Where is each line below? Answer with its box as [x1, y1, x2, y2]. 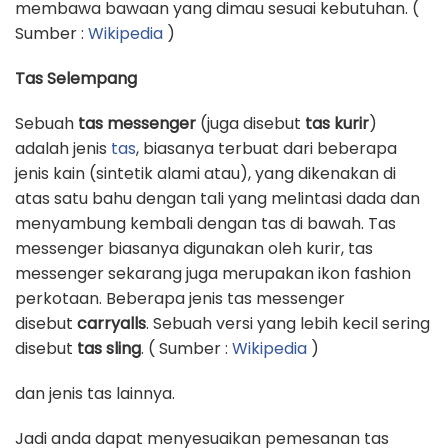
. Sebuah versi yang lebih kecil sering [146, 312, 430, 335]
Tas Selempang [15, 67, 137, 90]
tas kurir [305, 112, 369, 135]
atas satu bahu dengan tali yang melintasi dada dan [15, 187, 420, 210]
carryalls [77, 312, 146, 335]
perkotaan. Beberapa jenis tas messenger [15, 287, 345, 310]
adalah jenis [15, 137, 111, 160]
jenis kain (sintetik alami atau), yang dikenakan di [15, 162, 396, 185]
